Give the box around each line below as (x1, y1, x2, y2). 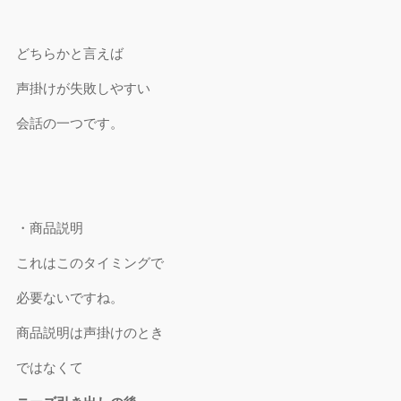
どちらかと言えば (16, 46, 124, 61)
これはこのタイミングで (16, 255, 165, 270)
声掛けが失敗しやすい (16, 81, 151, 96)
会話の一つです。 (16, 115, 124, 131)
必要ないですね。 (16, 290, 124, 305)
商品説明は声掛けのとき (16, 325, 165, 340)
